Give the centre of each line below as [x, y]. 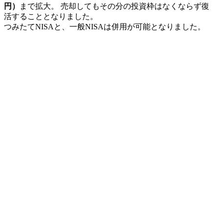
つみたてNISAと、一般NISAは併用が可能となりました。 [105, 26]
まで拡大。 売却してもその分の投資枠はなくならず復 [114, 6]
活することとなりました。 [51, 16]
